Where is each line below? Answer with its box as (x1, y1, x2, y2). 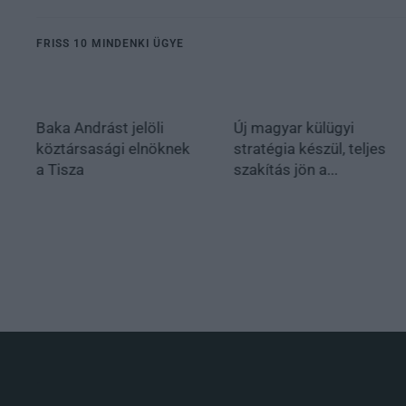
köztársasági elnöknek (36, 139, 190, 158)
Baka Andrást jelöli (36, 118, 164, 137)
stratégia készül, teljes (233, 139, 386, 158)
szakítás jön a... (233, 159, 338, 179)
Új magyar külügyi (233, 118, 354, 137)
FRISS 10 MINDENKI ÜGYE (36, 36, 184, 50)
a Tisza (36, 159, 84, 179)
